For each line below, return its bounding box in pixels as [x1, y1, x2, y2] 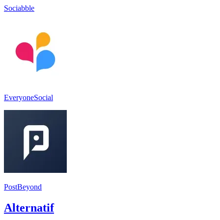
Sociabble [4, 3, 34, 12]
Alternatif [4, 201, 54, 214]
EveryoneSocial [4, 93, 53, 102]
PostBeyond [4, 182, 42, 191]
